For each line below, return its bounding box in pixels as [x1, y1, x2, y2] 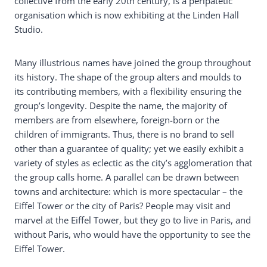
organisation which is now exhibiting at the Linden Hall [14, 8, 239, 21]
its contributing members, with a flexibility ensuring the [14, 85, 241, 97]
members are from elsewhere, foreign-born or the [14, 113, 219, 126]
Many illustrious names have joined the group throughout [14, 56, 251, 69]
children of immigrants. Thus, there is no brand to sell [14, 128, 234, 140]
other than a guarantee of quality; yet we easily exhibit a [14, 142, 244, 154]
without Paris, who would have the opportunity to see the [14, 228, 250, 240]
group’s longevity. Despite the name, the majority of [14, 99, 227, 111]
